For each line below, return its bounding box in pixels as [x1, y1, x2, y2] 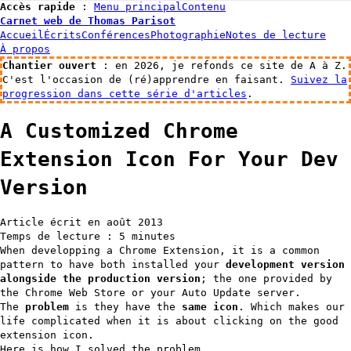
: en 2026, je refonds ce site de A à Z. [96, 60, 347, 71]
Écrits [44, 29, 81, 41]
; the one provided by [201, 272, 332, 284]
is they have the [69, 300, 182, 313]
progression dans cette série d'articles [2, 88, 247, 100]
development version [226, 258, 345, 270]
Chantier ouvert [2, 60, 96, 71]
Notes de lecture [226, 29, 326, 41]
